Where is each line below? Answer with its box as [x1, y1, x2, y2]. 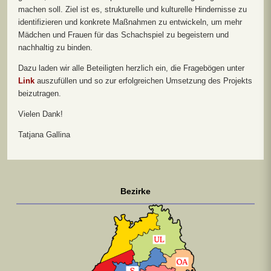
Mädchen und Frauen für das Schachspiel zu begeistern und [18, 30, 229, 39]
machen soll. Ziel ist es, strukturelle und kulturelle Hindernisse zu [18, 5, 247, 14]
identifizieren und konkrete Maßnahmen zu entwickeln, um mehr [18, 18, 242, 27]
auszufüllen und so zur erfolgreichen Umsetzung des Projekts [34, 76, 252, 85]
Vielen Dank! [18, 109, 63, 119]
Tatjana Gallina [18, 130, 70, 139]
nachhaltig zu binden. [18, 43, 93, 52]
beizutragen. [18, 89, 61, 98]
